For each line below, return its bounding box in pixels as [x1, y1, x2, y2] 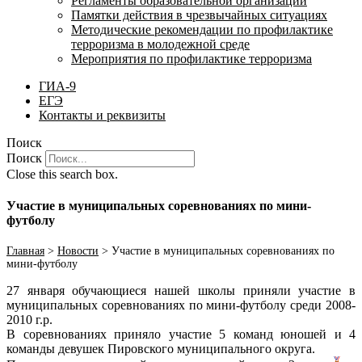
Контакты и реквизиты [39, 107, 166, 122]
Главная [6, 245, 44, 258]
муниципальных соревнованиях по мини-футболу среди [6, 298, 326, 313]
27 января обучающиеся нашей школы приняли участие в [6, 284, 356, 298]
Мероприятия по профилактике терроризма [71, 51, 312, 65]
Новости [57, 245, 99, 258]
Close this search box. [6, 166, 118, 181]
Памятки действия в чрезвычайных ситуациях [71, 7, 327, 22]
